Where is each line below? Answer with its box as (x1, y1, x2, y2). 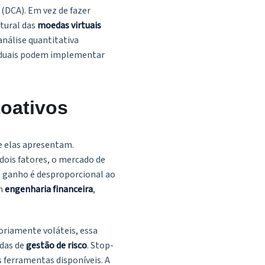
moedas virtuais (37, 19, 101, 33)
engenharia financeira (5, 183, 93, 196)
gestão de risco (26, 239, 87, 253)
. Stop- (87, 239, 114, 253)
